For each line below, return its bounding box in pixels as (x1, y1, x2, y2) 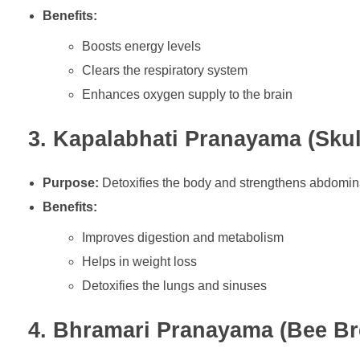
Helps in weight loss (82, 255, 198, 269)
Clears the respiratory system (82, 63, 248, 78)
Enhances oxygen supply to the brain (82, 88, 293, 102)
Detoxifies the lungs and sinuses (82, 279, 268, 293)
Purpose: (42, 176, 99, 190)
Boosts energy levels (82, 39, 202, 54)
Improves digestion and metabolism (82, 231, 284, 245)
